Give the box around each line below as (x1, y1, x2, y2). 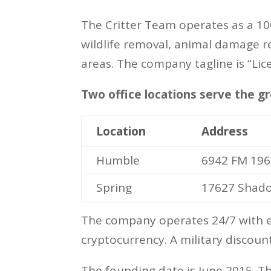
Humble (96, 152, 140, 168)
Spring (96, 179, 132, 195)
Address (201, 123, 249, 139)
